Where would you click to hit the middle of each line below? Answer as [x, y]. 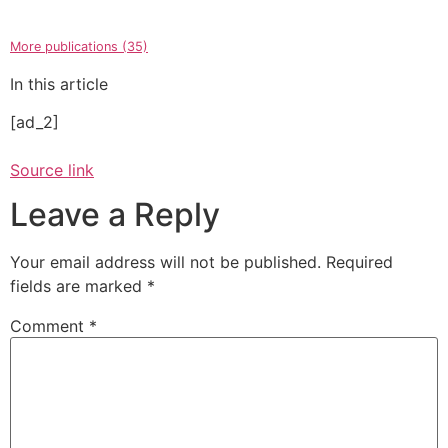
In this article [59, 83]
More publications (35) [79, 47]
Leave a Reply [115, 215]
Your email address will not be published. [165, 262]
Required [359, 262]
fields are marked [78, 286]
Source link [52, 170]
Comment [49, 326]
